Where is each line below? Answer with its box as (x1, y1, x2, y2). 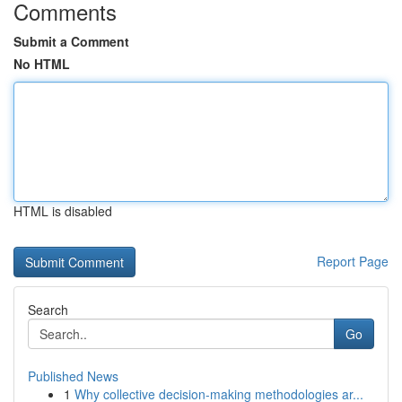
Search (28, 301, 68, 319)
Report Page (317, 252, 389, 270)
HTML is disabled (13, 202, 112, 220)
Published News (28, 367, 118, 385)
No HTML (13, 55, 70, 73)
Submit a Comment (13, 32, 129, 50)
